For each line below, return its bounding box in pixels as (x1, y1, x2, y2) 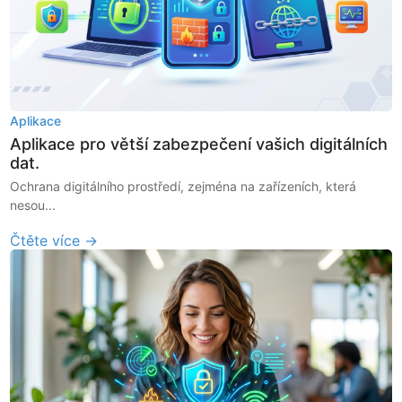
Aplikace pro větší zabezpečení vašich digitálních (10, 134, 389, 153)
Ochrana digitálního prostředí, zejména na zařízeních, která (10, 178, 357, 194)
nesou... (10, 197, 57, 213)
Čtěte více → (10, 231, 99, 249)
